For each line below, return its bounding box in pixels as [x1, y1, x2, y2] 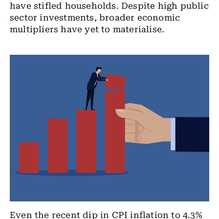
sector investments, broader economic [10, 13, 180, 22]
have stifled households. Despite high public [10, 1, 209, 11]
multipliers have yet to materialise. [10, 24, 165, 34]
